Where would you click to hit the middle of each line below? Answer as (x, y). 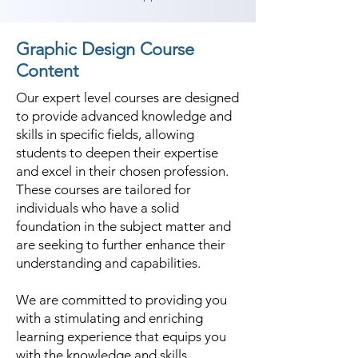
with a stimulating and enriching (109, 318)
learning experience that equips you (121, 336)
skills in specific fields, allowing (105, 134)
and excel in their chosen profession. (122, 171)
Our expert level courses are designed (127, 97)
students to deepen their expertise (117, 153)
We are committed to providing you (121, 300)
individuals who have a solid (97, 208)
